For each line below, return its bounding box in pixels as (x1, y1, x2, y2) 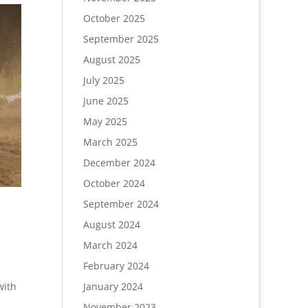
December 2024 (82, 156, 155, 170)
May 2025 (82, 115, 127, 129)
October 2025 (82, 12, 145, 25)
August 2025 (82, 53, 140, 67)
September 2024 (82, 197, 159, 211)
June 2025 (82, 94, 129, 108)
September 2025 (82, 32, 159, 46)
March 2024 (82, 239, 137, 252)
